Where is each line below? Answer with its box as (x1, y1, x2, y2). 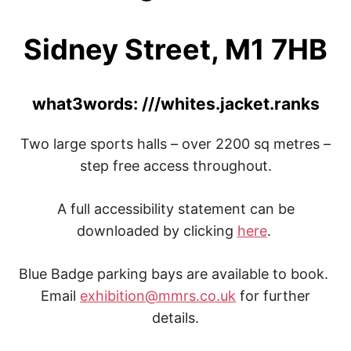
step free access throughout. (79, 157, 272, 174)
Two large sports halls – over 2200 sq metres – (20, 135, 331, 152)
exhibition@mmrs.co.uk (80, 287, 236, 304)
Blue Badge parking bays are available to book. (19, 265, 332, 282)
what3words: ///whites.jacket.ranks (31, 93, 320, 114)
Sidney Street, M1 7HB (24, 31, 327, 67)
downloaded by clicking (76, 222, 237, 239)
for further (236, 287, 310, 304)
